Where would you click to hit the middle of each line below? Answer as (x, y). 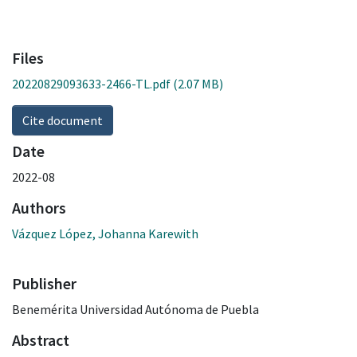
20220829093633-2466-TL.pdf (91, 83)
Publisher (44, 283)
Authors (39, 207)
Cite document (63, 120)
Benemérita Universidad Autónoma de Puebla (135, 309)
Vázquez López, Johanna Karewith (105, 233)
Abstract (41, 339)
